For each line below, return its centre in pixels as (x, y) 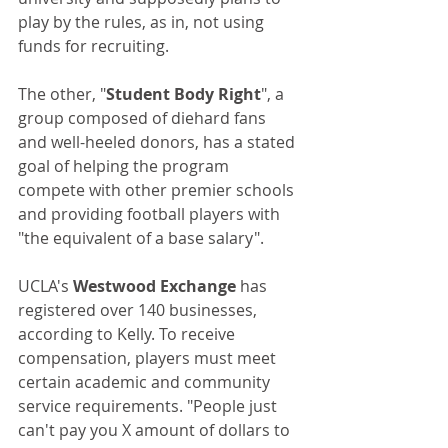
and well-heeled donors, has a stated (158, 142)
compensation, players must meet (149, 358)
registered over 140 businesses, (139, 310)
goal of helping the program (125, 166)
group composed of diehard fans (144, 118)
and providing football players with (151, 214)
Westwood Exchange (154, 286)
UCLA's (45, 286)
